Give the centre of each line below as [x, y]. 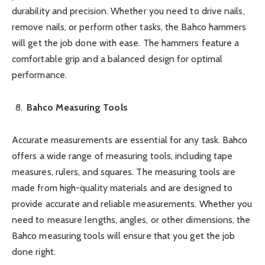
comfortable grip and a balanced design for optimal [117, 59]
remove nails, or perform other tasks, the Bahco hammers [129, 27]
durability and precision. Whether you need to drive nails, [128, 11]
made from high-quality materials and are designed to [122, 188]
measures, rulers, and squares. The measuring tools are [124, 172]
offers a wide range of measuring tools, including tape [122, 156]
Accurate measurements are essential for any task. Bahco [130, 140]
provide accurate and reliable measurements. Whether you [132, 204]
